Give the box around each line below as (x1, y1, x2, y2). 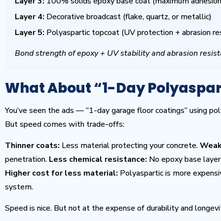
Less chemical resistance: (49, 154, 147, 165)
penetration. (5, 154, 49, 165)
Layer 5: (15, 27, 44, 38)
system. (5, 182, 33, 192)
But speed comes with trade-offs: (5, 119, 124, 130)
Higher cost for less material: (5, 168, 118, 179)
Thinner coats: (5, 140, 60, 151)
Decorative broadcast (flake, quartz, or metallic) (44, 11, 212, 22)
